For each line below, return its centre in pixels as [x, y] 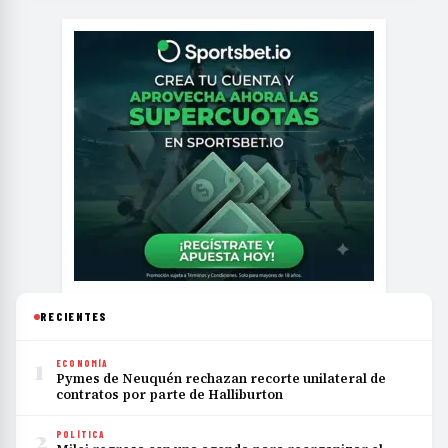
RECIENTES [74, 316]
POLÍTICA [81, 435]
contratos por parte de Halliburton [169, 395]
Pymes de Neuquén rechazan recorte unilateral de [221, 379]
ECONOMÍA [82, 364]
